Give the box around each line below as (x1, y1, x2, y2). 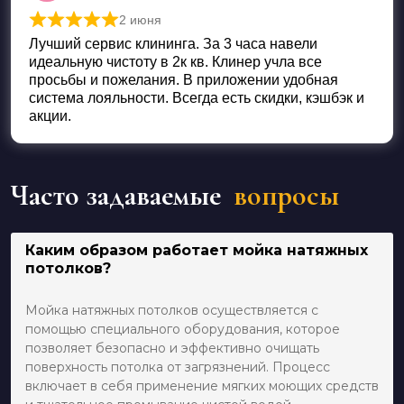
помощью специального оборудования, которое (25, 321, 340, 338)
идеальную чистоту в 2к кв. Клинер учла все (29, 54, 322, 70)
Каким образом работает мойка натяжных (25, 242, 368, 260)
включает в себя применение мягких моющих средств (25, 378, 379, 395)
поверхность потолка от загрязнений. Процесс (25, 359, 330, 376)
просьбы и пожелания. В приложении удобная (29, 72, 338, 88)
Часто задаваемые (11, 178, 227, 214)
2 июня (119, 13, 161, 28)
